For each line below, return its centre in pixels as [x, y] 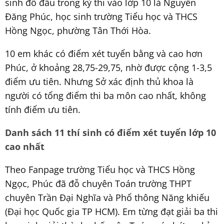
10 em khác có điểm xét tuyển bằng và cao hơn [104, 53]
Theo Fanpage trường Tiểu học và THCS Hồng [100, 169]
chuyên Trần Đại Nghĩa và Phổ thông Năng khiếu [107, 197]
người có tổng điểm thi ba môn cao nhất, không [105, 95]
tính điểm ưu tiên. [43, 109]
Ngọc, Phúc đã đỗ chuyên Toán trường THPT [98, 183]
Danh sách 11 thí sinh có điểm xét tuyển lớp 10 [110, 132]
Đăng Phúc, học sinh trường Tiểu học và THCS [101, 16]
